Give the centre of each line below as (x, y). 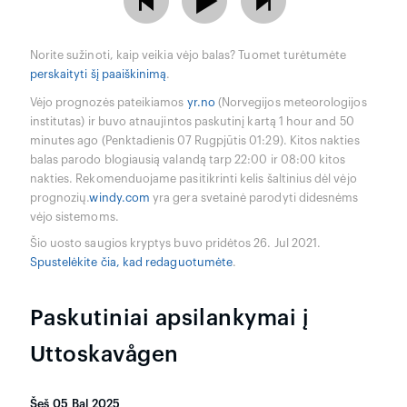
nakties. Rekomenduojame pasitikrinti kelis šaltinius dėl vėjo (193, 179)
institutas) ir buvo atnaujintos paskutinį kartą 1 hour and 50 (192, 121)
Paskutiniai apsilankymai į (169, 318)
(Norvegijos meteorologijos (291, 102)
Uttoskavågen (104, 354)
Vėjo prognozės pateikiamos (108, 102)
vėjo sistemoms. (74, 217)
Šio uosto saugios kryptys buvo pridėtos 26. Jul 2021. (175, 243)
